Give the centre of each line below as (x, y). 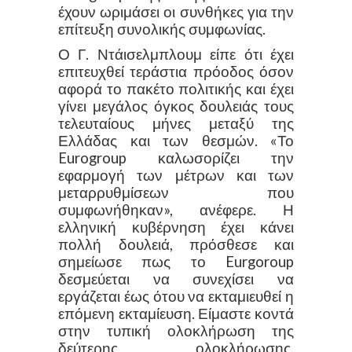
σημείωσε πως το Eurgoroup (176, 261)
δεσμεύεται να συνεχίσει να (176, 279)
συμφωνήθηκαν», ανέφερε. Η (176, 209)
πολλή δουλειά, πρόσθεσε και (176, 244)
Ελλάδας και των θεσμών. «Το (176, 140)
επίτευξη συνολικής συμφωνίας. (162, 29)
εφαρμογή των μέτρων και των (176, 175)
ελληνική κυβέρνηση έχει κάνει (176, 227)
